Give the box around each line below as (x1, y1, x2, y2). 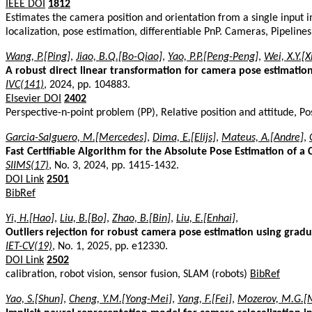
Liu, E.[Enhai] (176, 212, 235, 224)
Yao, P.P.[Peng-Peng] (168, 51, 258, 63)
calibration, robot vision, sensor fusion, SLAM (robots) (6, 268, 250, 280)
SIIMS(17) (6, 159, 49, 171)
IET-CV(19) (6, 240, 52, 252)
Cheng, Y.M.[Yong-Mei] (69, 293, 172, 305)
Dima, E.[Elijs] (153, 132, 216, 143)
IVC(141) (6, 79, 44, 91)
